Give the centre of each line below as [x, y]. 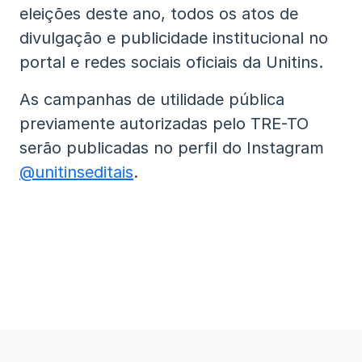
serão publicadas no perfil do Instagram [172, 148]
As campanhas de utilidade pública [152, 99]
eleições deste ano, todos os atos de [159, 14]
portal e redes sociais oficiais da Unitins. [171, 62]
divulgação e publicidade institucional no [174, 38]
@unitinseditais [76, 172]
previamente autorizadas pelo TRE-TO [164, 124]
